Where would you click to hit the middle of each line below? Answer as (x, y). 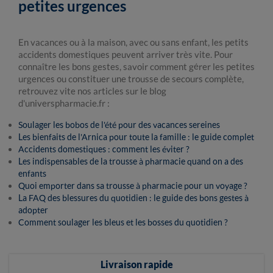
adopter (33, 210)
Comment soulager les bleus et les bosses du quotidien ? (123, 222)
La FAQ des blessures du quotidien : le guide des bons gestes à (133, 198)
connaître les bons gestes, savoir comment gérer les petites (136, 66)
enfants (32, 173)
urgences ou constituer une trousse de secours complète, (131, 79)
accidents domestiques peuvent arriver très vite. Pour (126, 54)
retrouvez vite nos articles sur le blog (92, 91)
